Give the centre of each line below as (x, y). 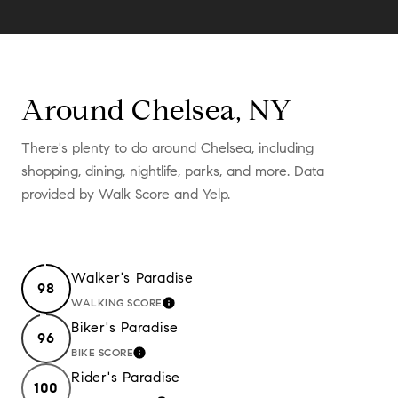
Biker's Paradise (125, 327)
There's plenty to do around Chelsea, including (167, 147)
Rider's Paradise (126, 377)
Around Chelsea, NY (157, 110)
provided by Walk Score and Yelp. (126, 194)
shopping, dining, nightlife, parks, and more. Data (173, 171)
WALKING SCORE (117, 302)
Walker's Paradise (132, 277)
